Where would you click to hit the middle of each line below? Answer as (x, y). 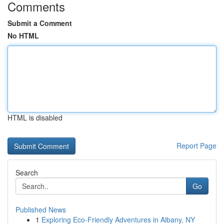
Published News (41, 209)
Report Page (196, 145)
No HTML (23, 35)
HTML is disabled (35, 117)
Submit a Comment (40, 23)
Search (27, 172)
